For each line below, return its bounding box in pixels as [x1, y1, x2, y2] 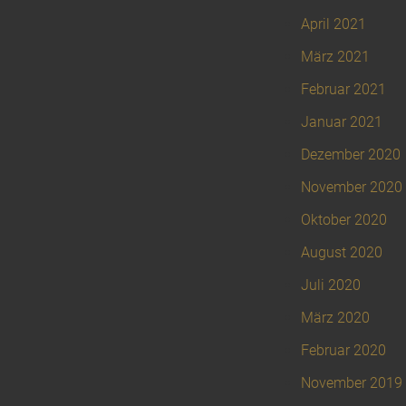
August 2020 [301, 244, 382, 262]
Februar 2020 [301, 342, 386, 360]
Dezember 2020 [301, 146, 401, 164]
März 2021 [301, 48, 370, 66]
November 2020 [301, 179, 402, 197]
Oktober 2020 [301, 211, 387, 229]
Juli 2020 [301, 276, 361, 295]
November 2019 [301, 374, 402, 392]
